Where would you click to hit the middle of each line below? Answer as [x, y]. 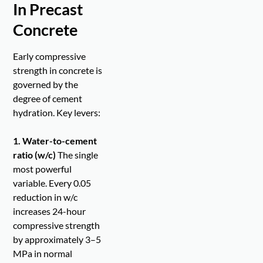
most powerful [43, 169]
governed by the [46, 85]
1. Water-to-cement [55, 141]
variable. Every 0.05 [52, 183]
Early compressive [50, 56]
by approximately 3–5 [57, 240]
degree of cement [48, 99]
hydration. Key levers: [57, 113]
